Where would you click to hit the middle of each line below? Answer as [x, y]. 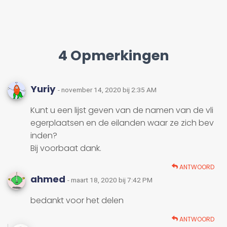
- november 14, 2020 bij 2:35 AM [107, 90]
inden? [44, 136]
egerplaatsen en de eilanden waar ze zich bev [122, 123]
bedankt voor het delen [77, 201]
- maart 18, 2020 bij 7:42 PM [110, 180]
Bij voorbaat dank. [66, 148]
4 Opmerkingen [113, 56]
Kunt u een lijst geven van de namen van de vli [122, 110]
